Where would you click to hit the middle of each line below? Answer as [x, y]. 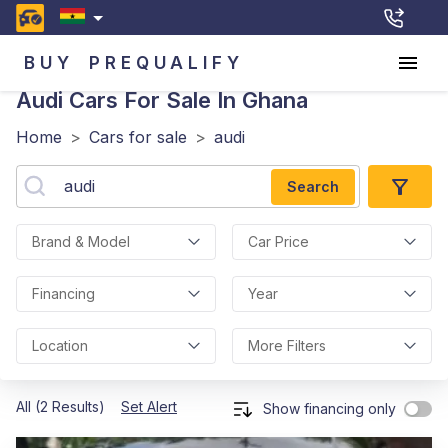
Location [60, 345]
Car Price [278, 241]
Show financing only [329, 408]
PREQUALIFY [166, 62]
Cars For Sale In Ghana [185, 100]
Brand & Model [81, 241]
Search [313, 186]
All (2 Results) [60, 406]
